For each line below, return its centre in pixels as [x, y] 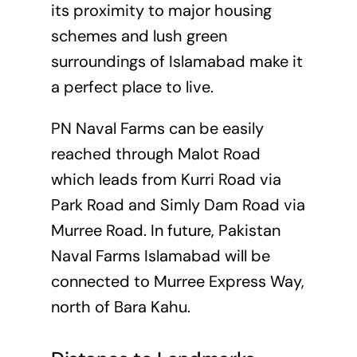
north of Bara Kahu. [120, 307]
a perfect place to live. [132, 87]
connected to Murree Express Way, [177, 282]
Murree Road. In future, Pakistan [165, 231]
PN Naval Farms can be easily [157, 129]
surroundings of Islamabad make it [177, 62]
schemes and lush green [139, 36]
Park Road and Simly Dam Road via [178, 205]
